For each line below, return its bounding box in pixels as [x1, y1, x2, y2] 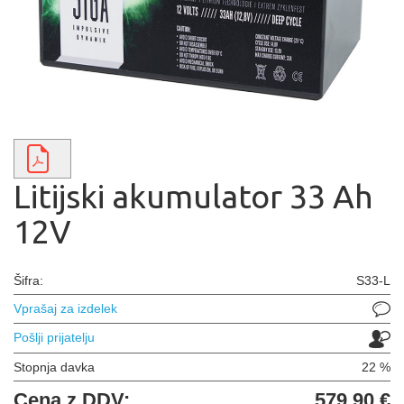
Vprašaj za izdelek [14, 301, 117, 316]
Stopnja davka [14, 359, 95, 374]
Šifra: [14, 273, 43, 288]
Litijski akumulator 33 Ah [14, 178, 373, 215]
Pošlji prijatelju [14, 330, 95, 345]
